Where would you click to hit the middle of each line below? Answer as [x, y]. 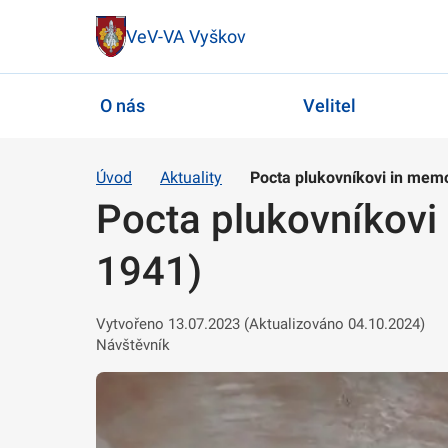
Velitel [329, 106]
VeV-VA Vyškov [186, 36]
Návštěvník [133, 344]
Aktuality [191, 177]
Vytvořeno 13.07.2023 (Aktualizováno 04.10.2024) [260, 323]
